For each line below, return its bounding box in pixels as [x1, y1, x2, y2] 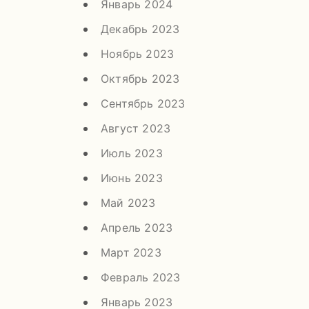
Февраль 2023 [101, 270, 181, 284]
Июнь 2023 [101, 170, 163, 185]
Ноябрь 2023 [101, 46, 175, 61]
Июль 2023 [101, 146, 163, 160]
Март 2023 [101, 245, 161, 259]
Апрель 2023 [101, 220, 173, 235]
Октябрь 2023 [101, 71, 180, 86]
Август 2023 [101, 121, 171, 135]
